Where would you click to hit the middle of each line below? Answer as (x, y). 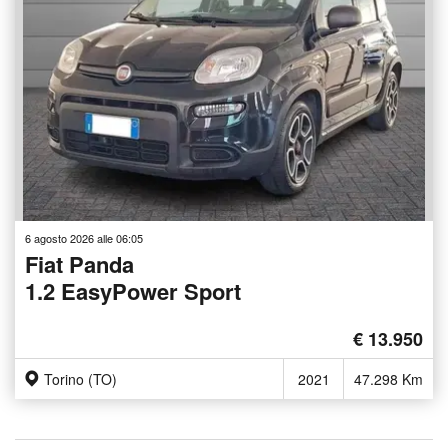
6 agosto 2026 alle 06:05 (84, 237)
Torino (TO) (80, 378)
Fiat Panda (79, 263)
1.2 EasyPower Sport (133, 290)
